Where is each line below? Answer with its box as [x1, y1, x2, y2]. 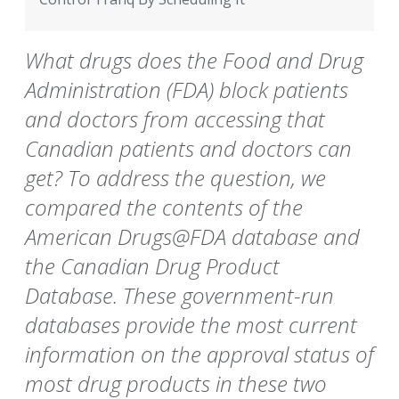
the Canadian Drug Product [25, 251, 280, 281]
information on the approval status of [25, 339, 374, 370]
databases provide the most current [25, 310, 357, 340]
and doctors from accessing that [25, 104, 325, 134]
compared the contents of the [25, 192, 303, 223]
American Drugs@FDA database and [25, 222, 360, 252]
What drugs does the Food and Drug [25, 45, 363, 76]
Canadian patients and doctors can [25, 134, 352, 164]
